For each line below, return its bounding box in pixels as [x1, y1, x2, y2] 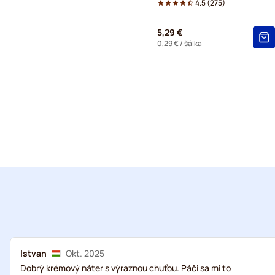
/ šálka [179, 37, 202, 48]
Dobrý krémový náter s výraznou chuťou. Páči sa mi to [20, 262, 231, 274]
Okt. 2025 [66, 247, 104, 259]
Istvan [20, 247, 47, 259]
